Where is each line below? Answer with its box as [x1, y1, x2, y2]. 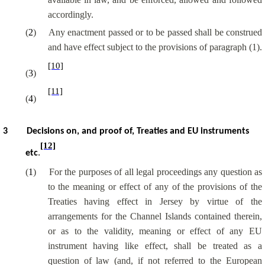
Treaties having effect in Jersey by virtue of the [47, 196, 262, 206]
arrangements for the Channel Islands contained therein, [47, 211, 262, 221]
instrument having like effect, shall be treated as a [47, 240, 262, 251]
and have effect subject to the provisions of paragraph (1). [47, 42, 262, 53]
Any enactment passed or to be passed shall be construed [49, 27, 263, 38]
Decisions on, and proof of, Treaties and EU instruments [27, 127, 249, 137]
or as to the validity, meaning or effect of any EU [47, 225, 262, 236]
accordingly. [47, 9, 93, 20]
